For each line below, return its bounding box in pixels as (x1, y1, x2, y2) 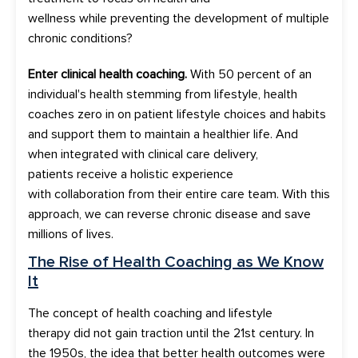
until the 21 (186, 324, 245, 341)
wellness (28, 10, 76, 26)
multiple (286, 10, 329, 26)
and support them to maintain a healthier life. (28, 125, 276, 142)
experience (172, 165, 233, 182)
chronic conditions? (28, 30, 133, 46)
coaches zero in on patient (28, 105, 173, 122)
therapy (28, 324, 70, 341)
